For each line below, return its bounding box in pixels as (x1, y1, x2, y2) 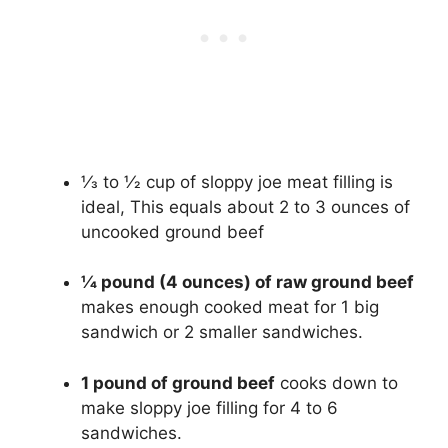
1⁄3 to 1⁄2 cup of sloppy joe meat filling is (81, 171, 393, 192)
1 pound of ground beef (81, 372, 275, 393)
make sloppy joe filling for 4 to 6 (81, 397, 338, 418)
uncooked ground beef (81, 221, 264, 242)
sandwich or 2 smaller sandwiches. (81, 322, 363, 343)
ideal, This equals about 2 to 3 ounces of (81, 196, 410, 217)
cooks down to (275, 372, 398, 393)
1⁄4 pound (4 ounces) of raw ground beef (81, 272, 414, 293)
